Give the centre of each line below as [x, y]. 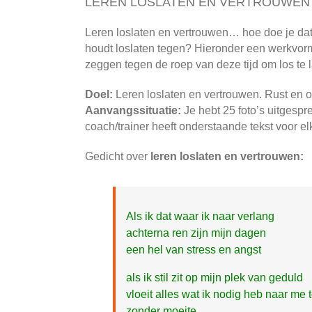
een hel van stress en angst [194, 249]
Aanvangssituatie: [133, 110]
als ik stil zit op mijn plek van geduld [214, 277]
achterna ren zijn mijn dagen [196, 233]
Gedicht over [118, 156]
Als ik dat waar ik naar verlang [200, 216]
